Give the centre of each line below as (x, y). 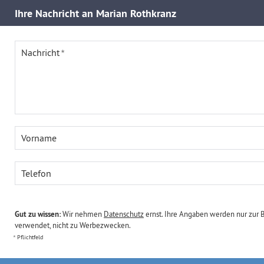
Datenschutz (124, 214)
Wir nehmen (82, 214)
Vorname (39, 138)
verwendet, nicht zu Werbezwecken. (73, 225)
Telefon (36, 173)
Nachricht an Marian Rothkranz (106, 13)
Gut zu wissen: (38, 214)
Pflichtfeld (30, 237)
